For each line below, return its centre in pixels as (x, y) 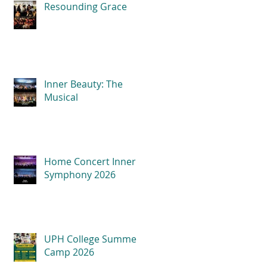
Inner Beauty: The (83, 84)
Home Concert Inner (90, 162)
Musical (61, 97)
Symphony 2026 (80, 175)
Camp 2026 (69, 252)
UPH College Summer (92, 239)
